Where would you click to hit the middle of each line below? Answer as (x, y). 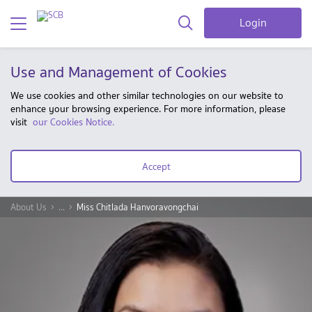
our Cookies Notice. (73, 122)
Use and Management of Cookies (119, 72)
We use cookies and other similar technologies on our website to (147, 95)
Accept (156, 166)
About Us (29, 207)
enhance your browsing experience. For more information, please (148, 109)
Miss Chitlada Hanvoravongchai (138, 207)
